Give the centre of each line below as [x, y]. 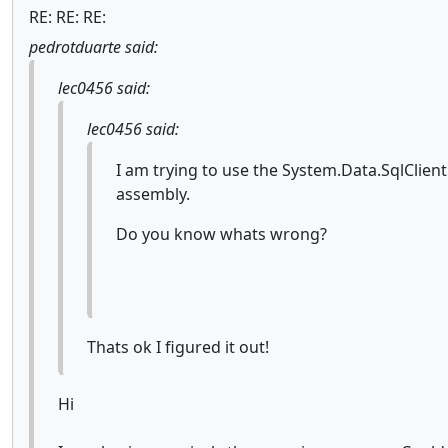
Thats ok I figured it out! [178, 347]
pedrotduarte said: [93, 47]
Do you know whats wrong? [221, 234]
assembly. [153, 194]
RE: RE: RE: [67, 17]
